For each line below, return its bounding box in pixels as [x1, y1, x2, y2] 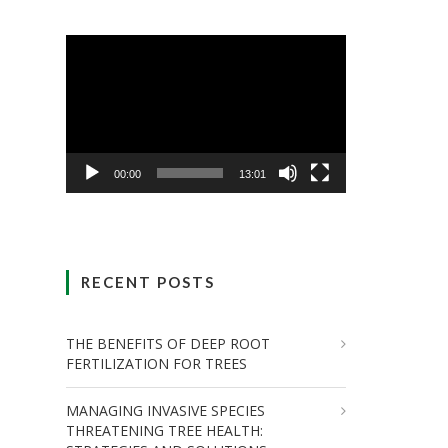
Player [205, 62, 245, 81]
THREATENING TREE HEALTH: [66, 420, 263, 440]
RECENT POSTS [81, 272, 215, 291]
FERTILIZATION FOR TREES [66, 353, 247, 373]
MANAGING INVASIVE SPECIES [66, 400, 265, 420]
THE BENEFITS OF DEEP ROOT [66, 333, 270, 353]
